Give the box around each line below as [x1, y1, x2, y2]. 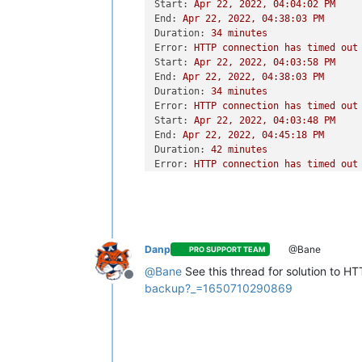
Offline [128, 274, 168, 291]
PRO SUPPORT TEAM [189, 245, 266, 255]
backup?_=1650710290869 [145, 280, 293, 295]
